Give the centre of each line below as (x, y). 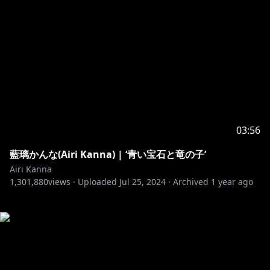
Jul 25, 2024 (143, 182)
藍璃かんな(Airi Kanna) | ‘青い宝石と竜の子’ (108, 154)
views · (62, 182)
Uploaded (97, 182)
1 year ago (232, 182)
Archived (191, 182)
